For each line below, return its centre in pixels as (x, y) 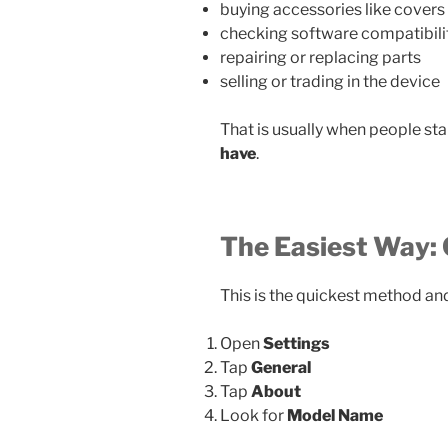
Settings (296, 344)
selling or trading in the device (330, 81)
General (281, 368)
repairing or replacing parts (320, 57)
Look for (253, 416)
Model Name (335, 416)
